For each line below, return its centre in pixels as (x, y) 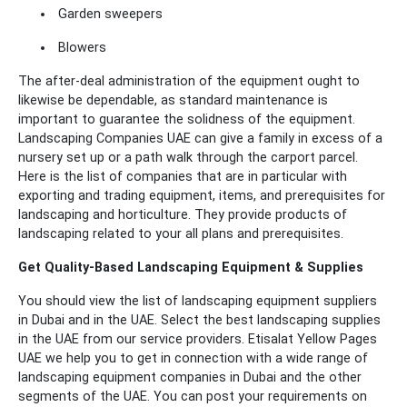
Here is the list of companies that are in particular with (183, 177)
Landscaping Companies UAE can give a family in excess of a (200, 139)
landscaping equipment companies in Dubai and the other (190, 377)
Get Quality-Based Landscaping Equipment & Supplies (191, 268)
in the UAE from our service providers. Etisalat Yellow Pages (198, 339)
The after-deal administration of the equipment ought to (189, 81)
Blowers (80, 48)
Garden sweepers (109, 14)
